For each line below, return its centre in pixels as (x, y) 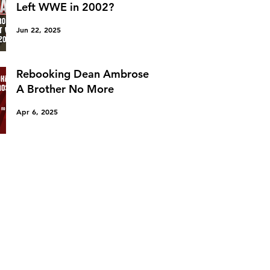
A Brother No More (65, 89)
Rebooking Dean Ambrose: (84, 74)
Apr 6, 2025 (37, 112)
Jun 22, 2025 (39, 29)
